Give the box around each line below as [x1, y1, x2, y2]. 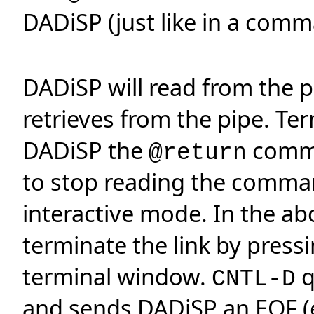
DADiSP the [22, 134, 149, 166]
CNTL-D [212, 266, 296, 292]
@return [149, 139, 247, 166]
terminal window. [22, 260, 212, 292]
